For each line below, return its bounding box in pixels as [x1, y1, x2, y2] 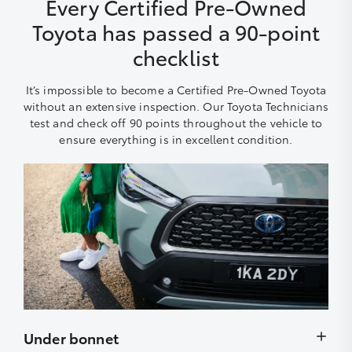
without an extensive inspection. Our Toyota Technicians [24, 97, 328, 114]
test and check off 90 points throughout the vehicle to [29, 114, 323, 130]
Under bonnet [24, 328, 119, 348]
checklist [132, 42, 220, 71]
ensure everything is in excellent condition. [59, 130, 293, 147]
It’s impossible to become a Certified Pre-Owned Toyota [25, 81, 327, 97]
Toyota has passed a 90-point [31, 16, 321, 46]
